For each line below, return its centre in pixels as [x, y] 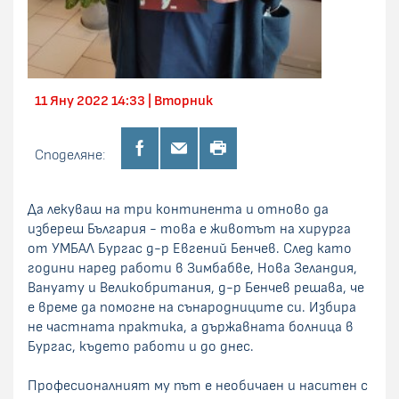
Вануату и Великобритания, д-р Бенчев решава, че [196, 287]
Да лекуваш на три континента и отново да [178, 209]
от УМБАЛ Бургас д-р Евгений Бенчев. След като [190, 248]
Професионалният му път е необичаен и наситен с [198, 385]
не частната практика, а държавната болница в [191, 326]
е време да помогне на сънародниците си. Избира [192, 307]
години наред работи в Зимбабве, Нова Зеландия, [192, 268]
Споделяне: [70, 155]
